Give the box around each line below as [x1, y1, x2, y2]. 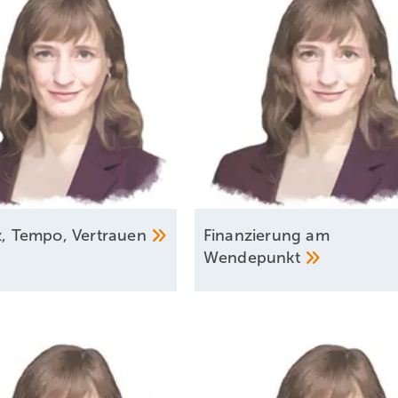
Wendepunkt [203, 249, 306, 267]
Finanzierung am [203, 227, 330, 245]
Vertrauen [72, 227, 152, 245]
